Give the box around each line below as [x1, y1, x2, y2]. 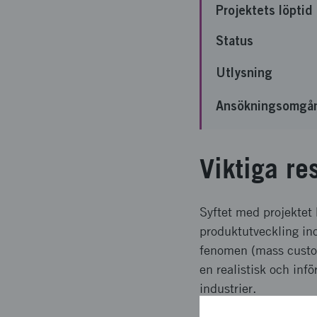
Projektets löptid [216, 2, 312, 18]
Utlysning [216, 64, 272, 80]
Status [216, 33, 253, 48]
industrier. [200, 281, 256, 296]
